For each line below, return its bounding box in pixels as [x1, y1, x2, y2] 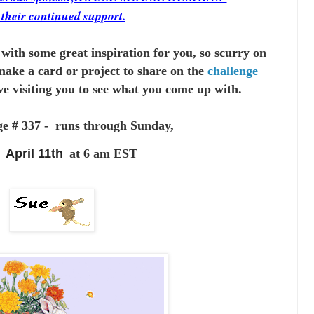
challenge [207, 64, 258, 78]
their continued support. [1, 7, 125, 25]
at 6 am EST [69, 146, 137, 161]
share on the [137, 64, 207, 78]
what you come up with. [111, 82, 242, 97]
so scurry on [199, 46, 266, 60]
